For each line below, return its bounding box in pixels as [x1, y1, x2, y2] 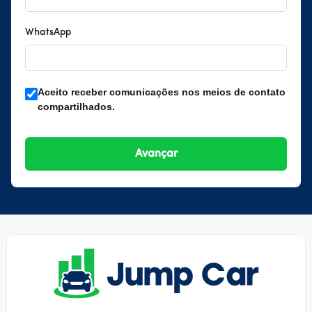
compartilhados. [38, 101, 115, 113]
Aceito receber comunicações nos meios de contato [38, 86, 286, 98]
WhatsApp [25, 27, 71, 38]
